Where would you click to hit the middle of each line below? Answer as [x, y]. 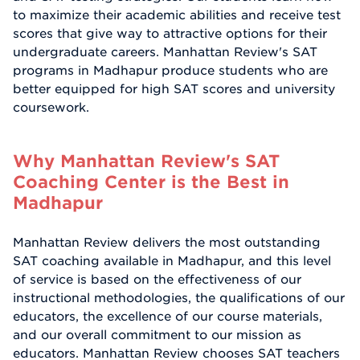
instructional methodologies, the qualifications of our [179, 298]
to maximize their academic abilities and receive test [177, 15]
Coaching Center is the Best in [151, 181]
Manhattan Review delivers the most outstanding [167, 242]
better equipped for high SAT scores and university [174, 89]
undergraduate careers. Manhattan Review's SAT [165, 52]
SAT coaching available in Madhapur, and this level [172, 261]
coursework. [51, 107]
